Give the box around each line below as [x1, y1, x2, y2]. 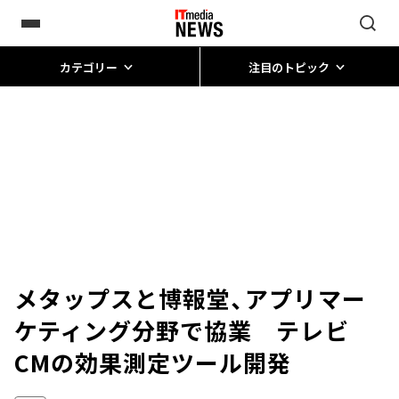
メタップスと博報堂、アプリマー [14, 281, 366, 314]
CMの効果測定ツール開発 [14, 346, 292, 379]
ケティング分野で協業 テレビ [14, 313, 349, 346]
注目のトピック [248, 58, 330, 76]
